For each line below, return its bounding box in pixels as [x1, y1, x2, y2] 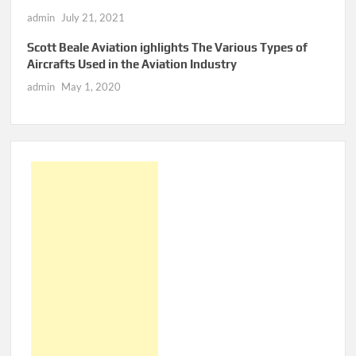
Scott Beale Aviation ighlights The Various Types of [27, 41, 308, 55]
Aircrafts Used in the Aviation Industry [27, 57, 238, 72]
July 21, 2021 [61, 11, 126, 25]
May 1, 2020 [61, 80, 122, 94]
